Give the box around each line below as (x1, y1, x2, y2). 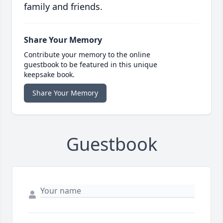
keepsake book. (24, 70, 75, 80)
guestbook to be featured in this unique (24, 60, 157, 70)
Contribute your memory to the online (24, 50, 150, 60)
